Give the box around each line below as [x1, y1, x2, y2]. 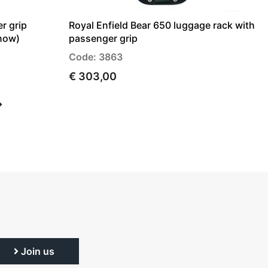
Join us [19, 245, 54, 257]
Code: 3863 [69, 50, 123, 63]
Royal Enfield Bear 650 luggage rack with [69, 19, 255, 31]
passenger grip [69, 32, 138, 44]
